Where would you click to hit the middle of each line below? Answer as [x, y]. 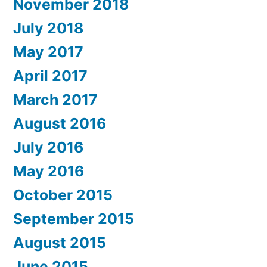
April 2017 [50, 76]
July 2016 [48, 147]
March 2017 [55, 100]
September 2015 [74, 219]
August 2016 [60, 123]
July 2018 [48, 28]
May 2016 [49, 171]
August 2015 [60, 243]
